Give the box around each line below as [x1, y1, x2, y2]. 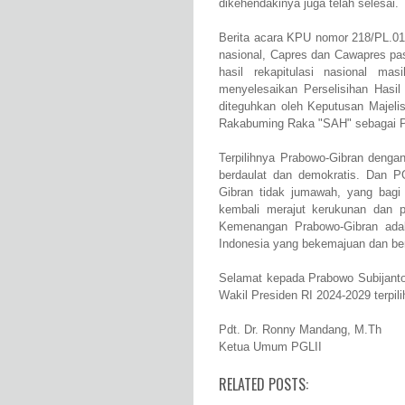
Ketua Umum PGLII [219, 339, 322, 353]
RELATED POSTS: [219, 372, 308, 395]
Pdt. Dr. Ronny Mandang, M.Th [219, 322, 381, 336]
